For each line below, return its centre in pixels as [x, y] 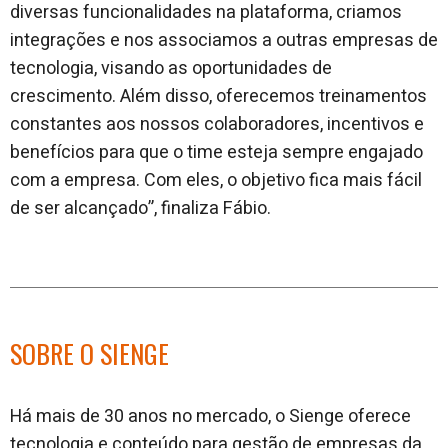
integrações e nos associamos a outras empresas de [224, 40]
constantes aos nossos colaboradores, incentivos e [217, 124]
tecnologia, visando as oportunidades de [171, 68]
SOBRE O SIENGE [89, 353]
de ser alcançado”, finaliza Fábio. [140, 208]
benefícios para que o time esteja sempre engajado [216, 152]
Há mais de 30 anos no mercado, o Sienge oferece [210, 416]
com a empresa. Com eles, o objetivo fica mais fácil [216, 180]
